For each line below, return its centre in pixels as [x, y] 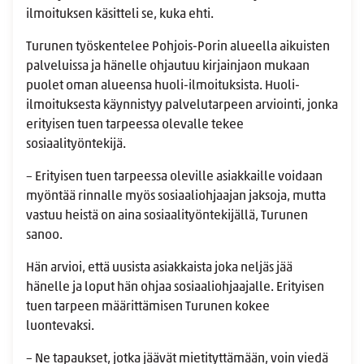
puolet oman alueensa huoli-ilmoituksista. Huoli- [163, 87]
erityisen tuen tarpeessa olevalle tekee [135, 126]
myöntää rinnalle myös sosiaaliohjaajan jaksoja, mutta [176, 197]
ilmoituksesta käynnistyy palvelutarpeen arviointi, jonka [182, 106]
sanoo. [45, 236]
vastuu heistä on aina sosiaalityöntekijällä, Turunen [167, 217]
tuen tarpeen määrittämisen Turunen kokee [148, 308]
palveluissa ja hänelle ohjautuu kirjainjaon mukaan [168, 67]
